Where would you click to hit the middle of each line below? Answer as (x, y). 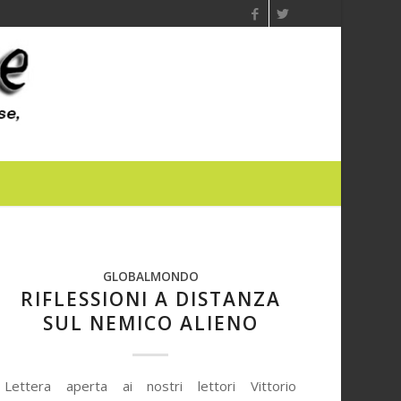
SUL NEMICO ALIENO (150, 323)
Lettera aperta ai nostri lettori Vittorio (150, 386)
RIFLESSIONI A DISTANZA (150, 299)
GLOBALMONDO (150, 277)
